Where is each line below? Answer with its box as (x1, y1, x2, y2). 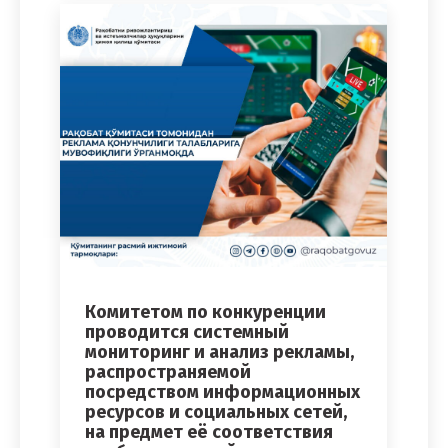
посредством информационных (85, 380, 360, 403)
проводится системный (85, 320, 289, 343)
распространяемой (85, 360, 251, 383)
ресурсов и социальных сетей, (85, 400, 347, 423)
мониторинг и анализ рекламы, (85, 340, 354, 363)
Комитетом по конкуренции (85, 300, 326, 323)
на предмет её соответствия (85, 420, 333, 443)
